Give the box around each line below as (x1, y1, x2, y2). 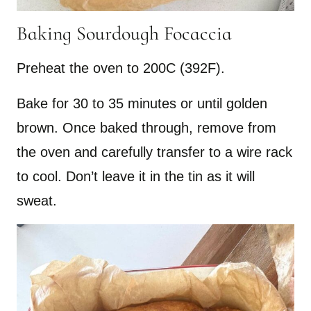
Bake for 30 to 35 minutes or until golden (17, 96, 267, 112)
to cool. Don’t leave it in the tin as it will (17, 169, 255, 185)
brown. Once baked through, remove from (17, 120, 276, 136)
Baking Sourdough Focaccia (17, 22, 232, 46)
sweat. (17, 193, 57, 209)
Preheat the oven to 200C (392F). (17, 60, 225, 76)
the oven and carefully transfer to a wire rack (17, 144, 292, 160)
